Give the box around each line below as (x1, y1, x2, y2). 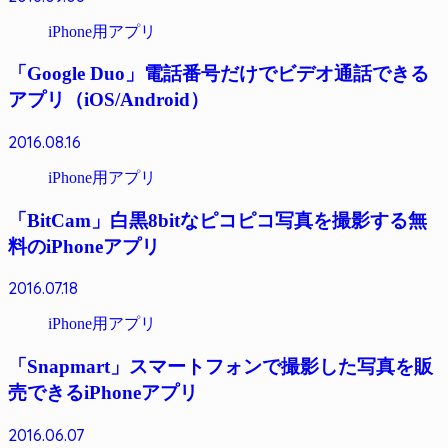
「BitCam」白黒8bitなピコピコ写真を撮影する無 (8, 209, 427, 231)
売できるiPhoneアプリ (8, 382, 198, 404)
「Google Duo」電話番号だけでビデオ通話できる (8, 63, 429, 85)
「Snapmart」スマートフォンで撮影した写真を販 (8, 356, 433, 378)
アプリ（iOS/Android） (8, 89, 209, 111)
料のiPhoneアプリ (8, 235, 160, 257)
